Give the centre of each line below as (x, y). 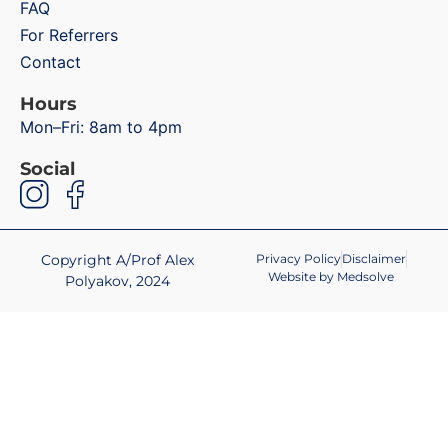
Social (47, 168)
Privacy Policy (298, 258)
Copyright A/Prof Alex (117, 259)
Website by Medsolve (331, 276)
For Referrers (69, 34)
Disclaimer (373, 258)
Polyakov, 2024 (117, 280)
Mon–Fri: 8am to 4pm (101, 126)
